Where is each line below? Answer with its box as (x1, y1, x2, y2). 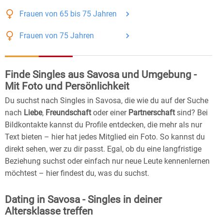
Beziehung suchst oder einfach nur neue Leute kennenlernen (5, 156, 210, 166)
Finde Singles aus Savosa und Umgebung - (5, 69, 197, 81)
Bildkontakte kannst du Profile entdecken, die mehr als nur (5, 120, 202, 130)
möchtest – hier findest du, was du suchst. (5, 169, 149, 178)
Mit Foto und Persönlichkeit (5, 80, 129, 93)
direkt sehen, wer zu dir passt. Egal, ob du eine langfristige (5, 144, 201, 154)
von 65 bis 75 (43, 9, 93, 19)
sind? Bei (175, 108, 208, 118)
